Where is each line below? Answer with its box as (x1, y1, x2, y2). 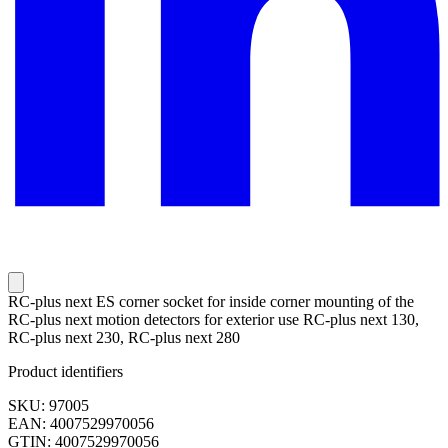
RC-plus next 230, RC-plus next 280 (8, 329, 240, 347)
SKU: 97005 (8, 397, 89, 415)
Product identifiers (8, 363, 123, 381)
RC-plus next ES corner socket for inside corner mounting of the (8, 293, 414, 311)
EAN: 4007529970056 (8, 415, 154, 433)
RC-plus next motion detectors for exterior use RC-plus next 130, (8, 311, 419, 329)
